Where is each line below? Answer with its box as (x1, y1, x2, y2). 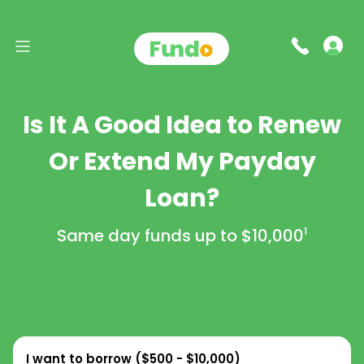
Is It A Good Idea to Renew (23, 108, 341, 142)
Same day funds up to (57, 224, 241, 247)
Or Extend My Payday (48, 145, 316, 179)
